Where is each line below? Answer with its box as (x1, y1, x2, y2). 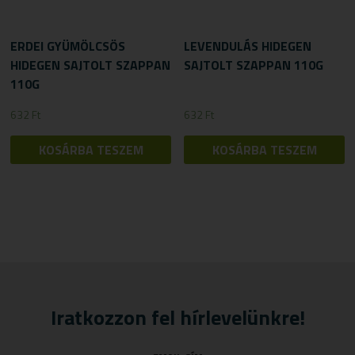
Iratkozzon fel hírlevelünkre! (50, 301, 305, 333)
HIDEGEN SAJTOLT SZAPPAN (10, 55, 171, 75)
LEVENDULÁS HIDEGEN (184, 36, 312, 56)
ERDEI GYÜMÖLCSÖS (10, 36, 126, 56)
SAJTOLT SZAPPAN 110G (184, 55, 324, 75)
